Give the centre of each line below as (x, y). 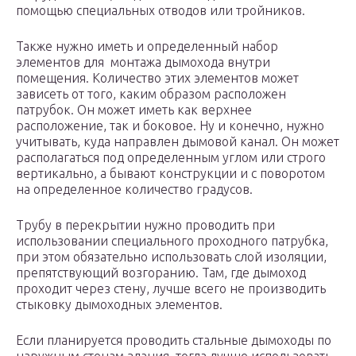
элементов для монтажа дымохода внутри (143, 62)
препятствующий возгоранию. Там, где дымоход (161, 273)
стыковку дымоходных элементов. (119, 305)
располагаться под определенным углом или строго (171, 158)
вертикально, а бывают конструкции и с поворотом (170, 174)
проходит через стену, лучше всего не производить (171, 289)
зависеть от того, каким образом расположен (151, 94)
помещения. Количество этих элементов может (157, 78)
